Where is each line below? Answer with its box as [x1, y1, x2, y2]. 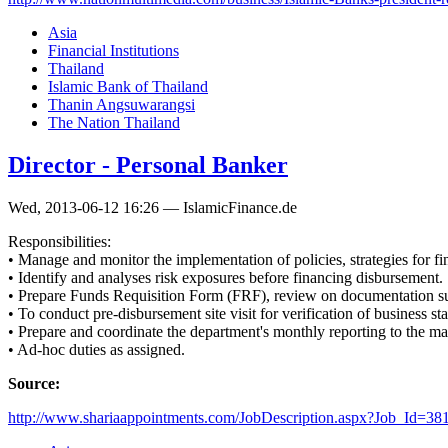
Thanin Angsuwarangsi [48, 96, 195, 114]
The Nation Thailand [48, 114, 180, 132]
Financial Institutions [48, 42, 179, 60]
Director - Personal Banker [8, 152, 288, 178]
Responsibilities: [8, 232, 111, 250]
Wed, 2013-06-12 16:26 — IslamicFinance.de [8, 198, 297, 216]
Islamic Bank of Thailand [48, 78, 208, 96]
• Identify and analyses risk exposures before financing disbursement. [8, 268, 443, 286]
